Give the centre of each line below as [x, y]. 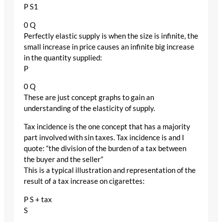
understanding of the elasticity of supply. [89, 109]
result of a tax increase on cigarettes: [84, 181]
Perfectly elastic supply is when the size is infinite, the [111, 36]
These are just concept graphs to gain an [89, 98]
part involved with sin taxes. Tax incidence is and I [104, 138]
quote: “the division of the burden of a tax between [105, 149]
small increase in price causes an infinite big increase [109, 47]
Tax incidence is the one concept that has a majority [107, 127]
